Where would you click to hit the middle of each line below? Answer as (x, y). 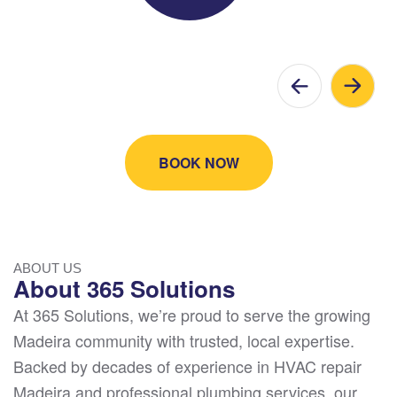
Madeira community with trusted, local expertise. (184, 341)
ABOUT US (47, 269)
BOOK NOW (198, 163)
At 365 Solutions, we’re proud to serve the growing (192, 315)
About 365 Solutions (124, 289)
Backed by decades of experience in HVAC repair (187, 366)
